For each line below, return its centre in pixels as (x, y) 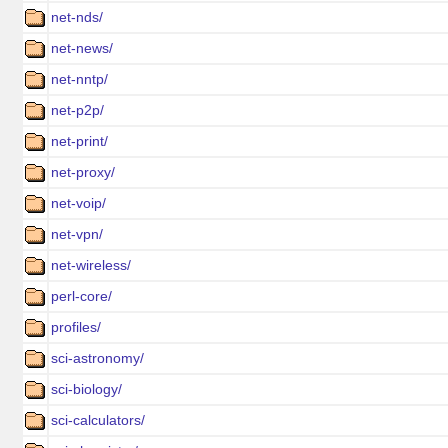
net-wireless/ (91, 265)
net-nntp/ (79, 79)
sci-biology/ (86, 389)
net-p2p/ (77, 110)
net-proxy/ (83, 172)
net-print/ (79, 141)
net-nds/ (77, 17)
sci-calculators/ (98, 420)
